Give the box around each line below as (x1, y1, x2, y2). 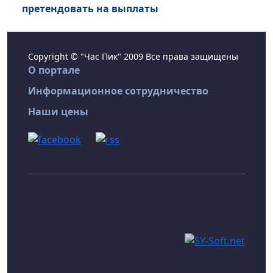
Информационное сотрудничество (28, 84, 208, 98)
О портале (28, 63, 80, 77)
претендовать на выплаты (22, 2, 158, 16)
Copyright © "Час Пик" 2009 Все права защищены (28, 51, 238, 63)
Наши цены (28, 105, 88, 119)
